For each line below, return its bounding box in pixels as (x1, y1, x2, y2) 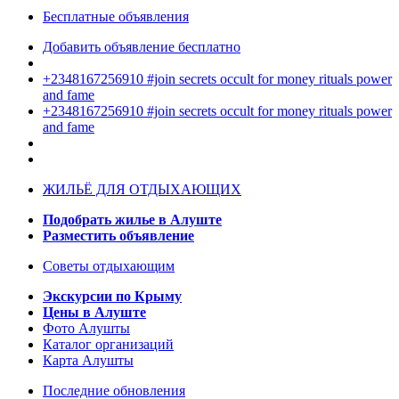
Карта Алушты (43, 353, 134, 369)
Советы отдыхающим (43, 258, 175, 274)
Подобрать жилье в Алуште (43, 212, 222, 228)
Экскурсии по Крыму (43, 289, 182, 305)
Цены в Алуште (43, 305, 146, 321)
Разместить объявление (43, 228, 194, 244)
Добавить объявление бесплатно (43, 39, 240, 55)
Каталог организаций (43, 337, 174, 353)
